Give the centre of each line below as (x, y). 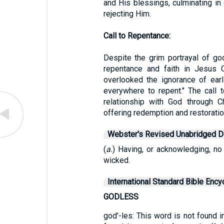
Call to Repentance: (137, 36)
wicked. (116, 160)
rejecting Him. (127, 14)
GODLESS (121, 197)
